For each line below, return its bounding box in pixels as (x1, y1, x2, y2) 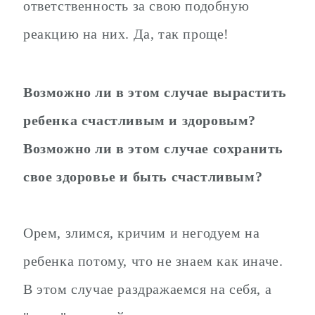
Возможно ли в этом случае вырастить (23, 84, 288, 101)
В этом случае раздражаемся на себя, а (23, 281, 272, 297)
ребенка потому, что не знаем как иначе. (23, 253, 283, 269)
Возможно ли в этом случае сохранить (23, 141, 284, 157)
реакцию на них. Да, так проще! (23, 26, 230, 42)
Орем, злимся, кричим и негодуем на (23, 225, 260, 241)
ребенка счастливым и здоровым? (23, 112, 257, 129)
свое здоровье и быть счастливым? (23, 169, 263, 185)
